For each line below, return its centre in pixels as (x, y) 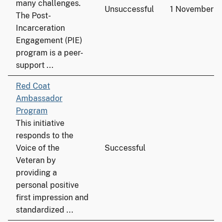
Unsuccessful (129, 9)
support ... (35, 65)
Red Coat (33, 86)
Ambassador (39, 98)
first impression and (52, 197)
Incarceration (40, 28)
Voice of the (38, 148)
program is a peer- (50, 53)
